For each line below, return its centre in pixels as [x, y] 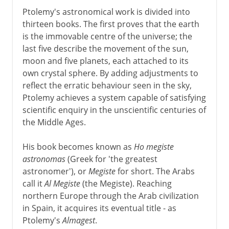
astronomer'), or [55, 171]
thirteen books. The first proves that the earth [111, 24]
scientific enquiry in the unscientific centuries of [114, 110]
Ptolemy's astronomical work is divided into [106, 12]
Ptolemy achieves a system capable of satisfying [114, 97]
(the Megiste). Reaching [126, 183]
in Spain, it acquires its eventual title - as [99, 208]
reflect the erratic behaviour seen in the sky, [107, 85]
